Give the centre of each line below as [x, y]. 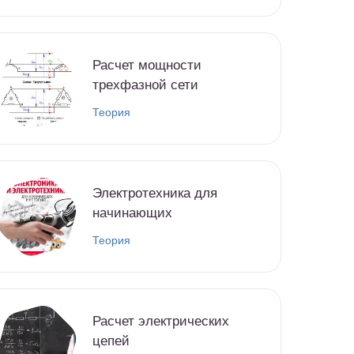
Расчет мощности [147, 66]
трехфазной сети [145, 85]
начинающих [132, 213]
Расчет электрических [161, 322]
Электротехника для [155, 194]
